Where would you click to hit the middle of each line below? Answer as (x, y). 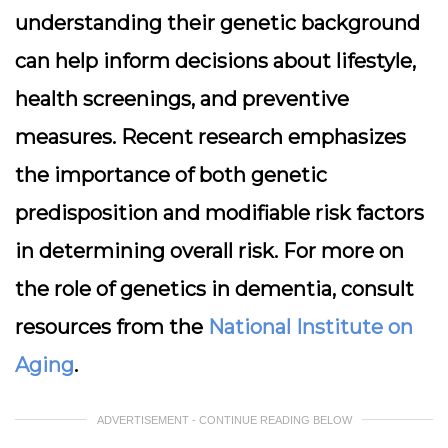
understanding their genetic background (217, 23)
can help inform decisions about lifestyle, (215, 61)
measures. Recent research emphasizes (210, 137)
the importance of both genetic (171, 175)
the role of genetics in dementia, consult (214, 289)
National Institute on (310, 327)
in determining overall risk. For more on (209, 251)
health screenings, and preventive (182, 99)
